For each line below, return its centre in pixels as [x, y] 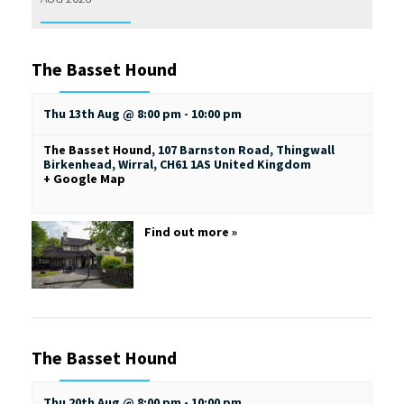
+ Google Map [84, 178]
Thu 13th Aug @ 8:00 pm [112, 113]
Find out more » [190, 231]
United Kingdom [262, 164]
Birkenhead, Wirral [98, 164]
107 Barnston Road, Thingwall [246, 149]
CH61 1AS [185, 164]
